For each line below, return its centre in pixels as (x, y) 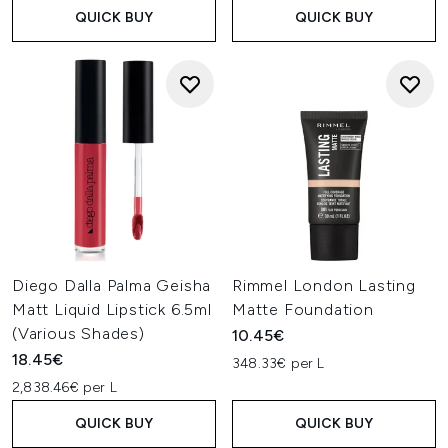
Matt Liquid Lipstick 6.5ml (112, 309)
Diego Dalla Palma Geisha (112, 285)
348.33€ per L (278, 363)
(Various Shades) (78, 333)
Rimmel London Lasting (324, 285)
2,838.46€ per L (64, 387)
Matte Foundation (303, 309)
